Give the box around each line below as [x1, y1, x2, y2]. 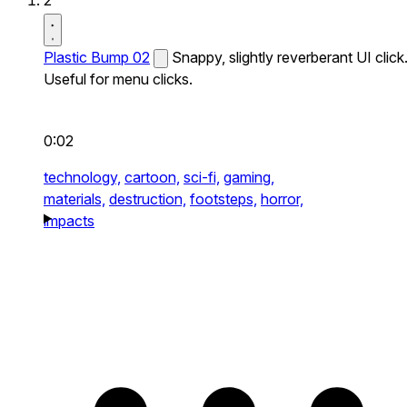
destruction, [109, 190, 186, 208]
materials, [44, 190, 105, 208]
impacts [44, 212, 94, 230]
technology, [44, 168, 121, 186]
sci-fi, [184, 168, 220, 186]
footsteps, [190, 190, 257, 208]
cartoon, [124, 168, 180, 186]
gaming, [223, 168, 274, 186]
